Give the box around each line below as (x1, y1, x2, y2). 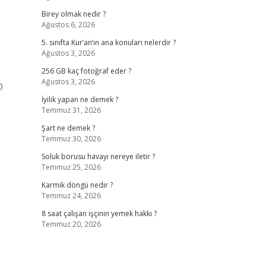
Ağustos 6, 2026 (41, 20, 95, 30)
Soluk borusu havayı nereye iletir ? (41, 151, 155, 161)
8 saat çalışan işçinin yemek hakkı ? (41, 208, 157, 218)
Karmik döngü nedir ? (41, 180, 113, 190)
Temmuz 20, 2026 (41, 219, 101, 229)
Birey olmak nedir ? (41, 9, 106, 19)
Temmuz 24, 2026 (41, 191, 101, 201)
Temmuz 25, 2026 (41, 162, 101, 172)
